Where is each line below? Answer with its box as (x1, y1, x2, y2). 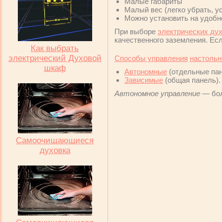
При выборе (114, 27, 158, 36)
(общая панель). (163, 76, 221, 84)
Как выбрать (31, 44, 79, 53)
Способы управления (114, 54, 188, 62)
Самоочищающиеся (16, 136, 94, 145)
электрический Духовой (8, 54, 102, 63)
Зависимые (124, 76, 163, 84)
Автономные (124, 67, 167, 76)
